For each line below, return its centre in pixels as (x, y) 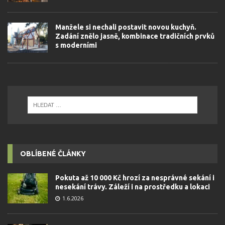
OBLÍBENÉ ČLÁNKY (53, 153)
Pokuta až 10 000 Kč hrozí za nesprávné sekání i (135, 178)
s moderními (76, 45)
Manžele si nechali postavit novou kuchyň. (126, 27)
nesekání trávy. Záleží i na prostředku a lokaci (133, 187)
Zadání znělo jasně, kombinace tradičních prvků (135, 36)
